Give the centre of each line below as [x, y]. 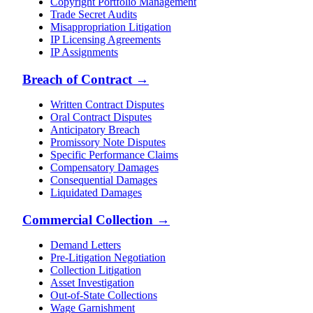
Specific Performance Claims [114, 154]
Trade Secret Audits [94, 15]
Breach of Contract [77, 79]
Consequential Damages [104, 180]
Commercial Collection [88, 219]
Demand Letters [86, 245]
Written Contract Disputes [107, 104]
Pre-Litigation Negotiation [108, 257]
